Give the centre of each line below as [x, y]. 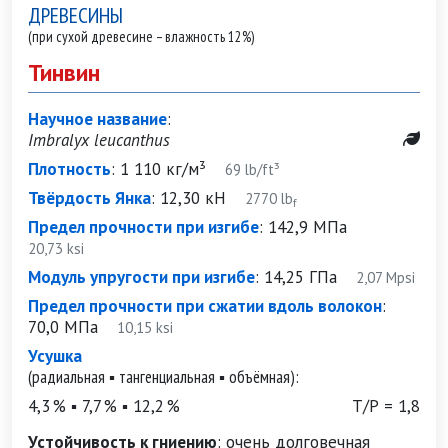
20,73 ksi [56, 248]
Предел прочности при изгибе [143, 227]
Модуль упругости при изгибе [141, 277]
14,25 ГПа [300, 277]
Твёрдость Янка [89, 198]
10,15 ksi [135, 327]
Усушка [55, 356]
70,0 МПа [63, 327]
